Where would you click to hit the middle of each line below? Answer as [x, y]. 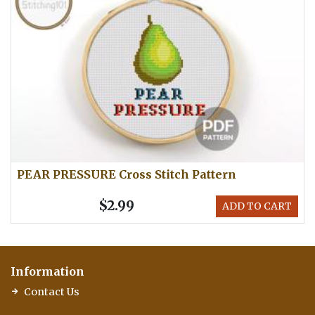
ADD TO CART [257, 206]
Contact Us [52, 292]
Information [47, 272]
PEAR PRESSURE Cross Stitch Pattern [127, 174]
